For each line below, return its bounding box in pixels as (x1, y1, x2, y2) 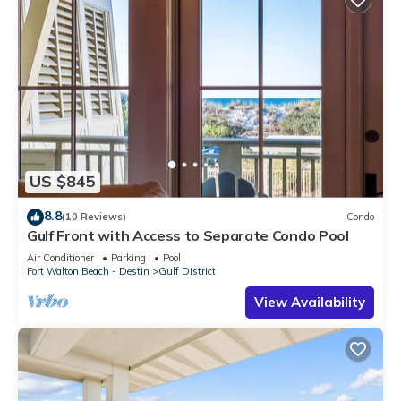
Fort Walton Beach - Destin (27, 264, 149, 277)
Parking (111, 251, 146, 264)
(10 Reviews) (62, 210, 126, 224)
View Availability (254, 293, 365, 311)
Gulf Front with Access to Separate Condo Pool (27, 226, 349, 244)
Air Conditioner (27, 251, 94, 264)
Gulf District (158, 264, 216, 277)
